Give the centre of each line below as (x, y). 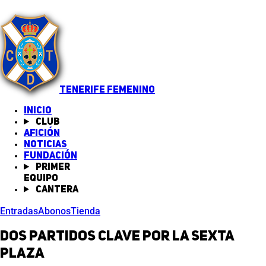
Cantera (56, 190)
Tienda (85, 211)
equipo (41, 179)
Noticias (45, 145)
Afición (42, 134)
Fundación (50, 156)
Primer (52, 167)
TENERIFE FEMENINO (107, 90)
